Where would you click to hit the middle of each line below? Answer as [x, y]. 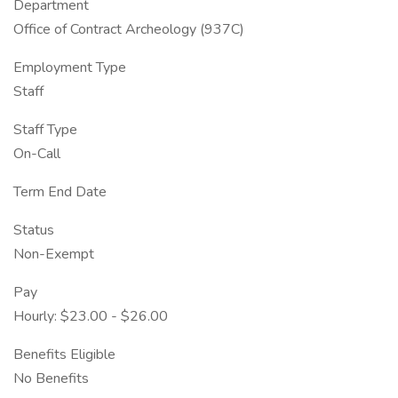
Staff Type [45, 130]
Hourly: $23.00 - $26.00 [91, 316]
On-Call [37, 154]
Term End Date [60, 192]
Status [34, 230]
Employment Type [70, 68]
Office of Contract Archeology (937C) [129, 29]
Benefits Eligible [64, 354]
